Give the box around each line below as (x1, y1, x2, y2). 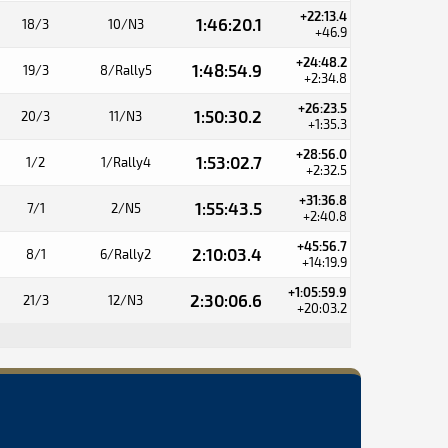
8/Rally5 (99, 62, 152, 78)
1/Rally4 (100, 154, 151, 170)
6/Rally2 (100, 246, 151, 262)
